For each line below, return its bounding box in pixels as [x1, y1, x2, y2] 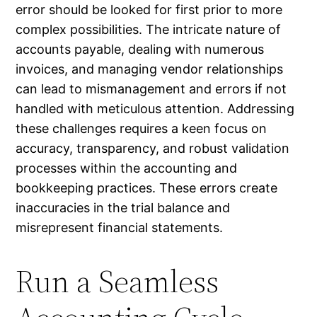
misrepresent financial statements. [16, 219, 224, 235]
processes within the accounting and [16, 160, 238, 175]
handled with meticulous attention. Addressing [16, 100, 295, 116]
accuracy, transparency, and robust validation [16, 140, 290, 156]
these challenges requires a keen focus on [16, 120, 267, 136]
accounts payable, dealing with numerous [16, 41, 265, 57]
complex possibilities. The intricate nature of [16, 21, 282, 37]
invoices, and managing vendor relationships [16, 61, 284, 76]
